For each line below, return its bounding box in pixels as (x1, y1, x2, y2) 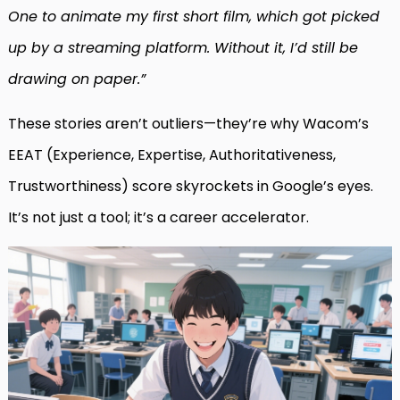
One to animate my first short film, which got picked (8, 6, 379, 28)
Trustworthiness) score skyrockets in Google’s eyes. (8, 176, 373, 197)
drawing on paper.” (8, 69, 146, 90)
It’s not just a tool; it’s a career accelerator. (8, 207, 309, 229)
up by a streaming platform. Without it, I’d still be (8, 37, 358, 59)
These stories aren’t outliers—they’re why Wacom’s (8, 113, 369, 135)
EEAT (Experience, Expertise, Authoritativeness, (8, 145, 336, 166)
